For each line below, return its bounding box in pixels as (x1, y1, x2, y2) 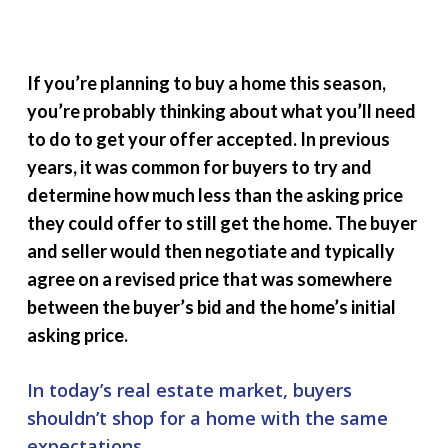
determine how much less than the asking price (26, 184, 403, 206)
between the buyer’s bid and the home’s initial (26, 296, 396, 318)
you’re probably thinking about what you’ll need (26, 100, 416, 122)
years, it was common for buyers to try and (26, 156, 372, 178)
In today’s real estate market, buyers (26, 378, 352, 402)
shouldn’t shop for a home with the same (26, 406, 388, 430)
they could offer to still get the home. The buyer (26, 212, 417, 234)
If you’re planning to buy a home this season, (26, 72, 386, 94)
